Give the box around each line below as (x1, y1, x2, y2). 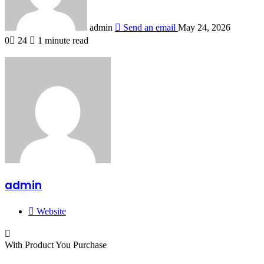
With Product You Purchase (5, 240, 107, 250)
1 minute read (35, 35, 88, 45)
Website (37, 206, 66, 217)
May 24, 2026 (178, 22, 230, 32)
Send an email (123, 22, 176, 32)
